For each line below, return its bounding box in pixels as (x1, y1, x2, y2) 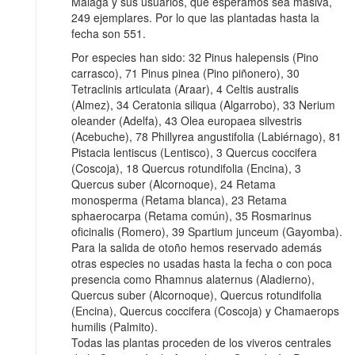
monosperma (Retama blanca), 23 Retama (71, 192, 287, 208)
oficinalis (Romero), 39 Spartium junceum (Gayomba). (71, 223, 342, 240)
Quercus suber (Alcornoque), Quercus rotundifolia (71, 287, 322, 303)
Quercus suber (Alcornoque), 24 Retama (71, 176, 276, 193)
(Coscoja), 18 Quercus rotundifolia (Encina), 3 (71, 160, 301, 177)
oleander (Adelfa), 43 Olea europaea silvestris (71, 113, 302, 129)
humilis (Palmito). (71, 319, 158, 335)
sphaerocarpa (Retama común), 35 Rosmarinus (71, 208, 311, 224)
